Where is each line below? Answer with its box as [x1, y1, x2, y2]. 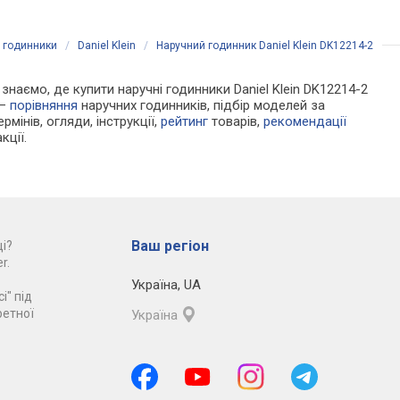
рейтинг [161, 113, 209, 130]
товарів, [208, 113, 264, 130]
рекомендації [263, 113, 347, 130]
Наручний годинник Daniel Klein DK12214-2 [156, 39, 373, 53]
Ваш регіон [130, 237, 209, 255]
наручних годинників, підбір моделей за [78, 97, 326, 114]
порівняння [10, 97, 79, 114]
